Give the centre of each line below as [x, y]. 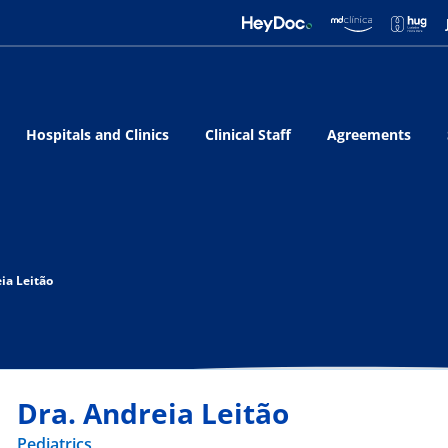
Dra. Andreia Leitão [153, 412]
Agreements [369, 134]
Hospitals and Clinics [97, 134]
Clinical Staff [248, 134]
